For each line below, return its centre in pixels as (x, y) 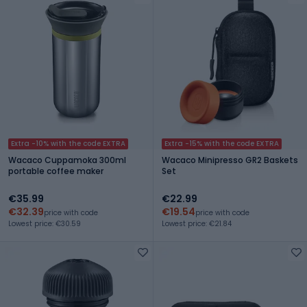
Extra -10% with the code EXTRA (68, 143)
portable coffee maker (56, 171)
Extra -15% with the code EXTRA (222, 143)
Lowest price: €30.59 (45, 223)
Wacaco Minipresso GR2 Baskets (230, 160)
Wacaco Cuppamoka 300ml (67, 160)
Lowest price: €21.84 (197, 223)
